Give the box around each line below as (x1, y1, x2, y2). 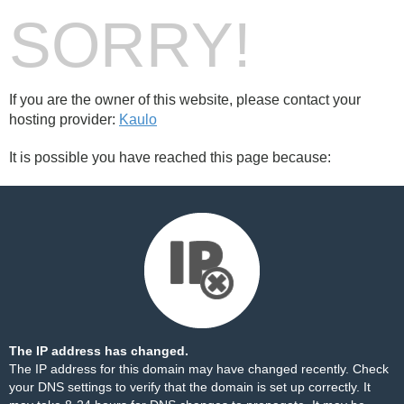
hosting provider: (9, 112, 119, 127)
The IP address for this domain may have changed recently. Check (9, 362, 389, 376)
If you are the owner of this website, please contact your (9, 92, 361, 107)
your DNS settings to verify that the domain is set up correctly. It (9, 380, 371, 394)
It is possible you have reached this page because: (9, 150, 331, 165)
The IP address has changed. (9, 344, 188, 358)
